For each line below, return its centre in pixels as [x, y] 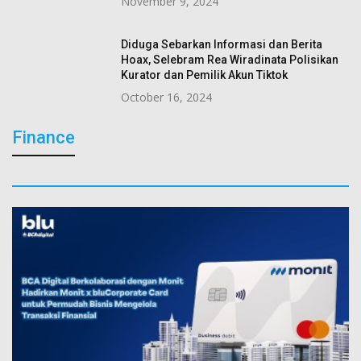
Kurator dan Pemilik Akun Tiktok [204, 75]
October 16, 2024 [166, 98]
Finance [44, 138]
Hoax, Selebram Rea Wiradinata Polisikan [230, 60]
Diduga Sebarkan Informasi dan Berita [222, 45]
